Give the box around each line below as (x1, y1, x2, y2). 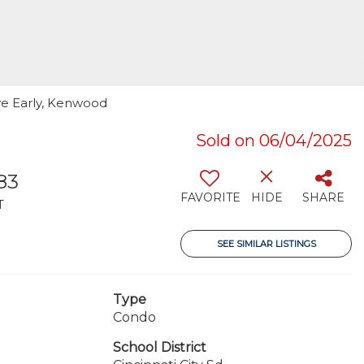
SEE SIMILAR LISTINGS (216, 238, 316, 249)
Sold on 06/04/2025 (196, 131, 352, 150)
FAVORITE (180, 190, 240, 205)
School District (112, 340, 206, 355)
